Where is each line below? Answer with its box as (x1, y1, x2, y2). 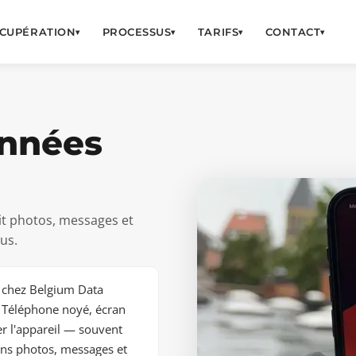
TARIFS (197, 25, 239, 38)
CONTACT (265, 25, 321, 38)
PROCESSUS (102, 25, 172, 38)
